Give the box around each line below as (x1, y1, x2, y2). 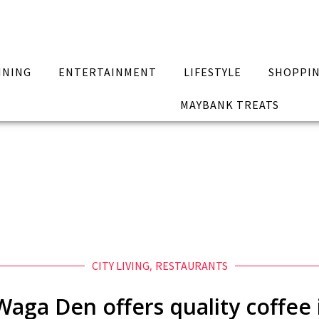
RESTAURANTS (155, 258, 228, 273)
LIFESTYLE (183, 65, 241, 79)
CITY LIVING (91, 258, 150, 273)
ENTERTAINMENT (58, 65, 157, 79)
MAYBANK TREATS (179, 98, 279, 112)
